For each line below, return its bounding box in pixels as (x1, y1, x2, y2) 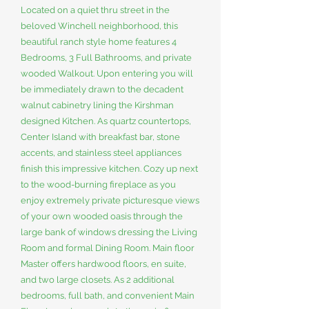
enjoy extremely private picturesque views (21, 195, 199, 206)
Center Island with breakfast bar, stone (21, 132, 180, 142)
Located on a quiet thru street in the (21, 5, 170, 15)
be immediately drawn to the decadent (21, 84, 183, 94)
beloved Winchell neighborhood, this (21, 21, 178, 31)
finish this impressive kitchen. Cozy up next (21, 163, 198, 174)
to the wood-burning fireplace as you (21, 179, 176, 190)
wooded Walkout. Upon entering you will (21, 68, 193, 79)
